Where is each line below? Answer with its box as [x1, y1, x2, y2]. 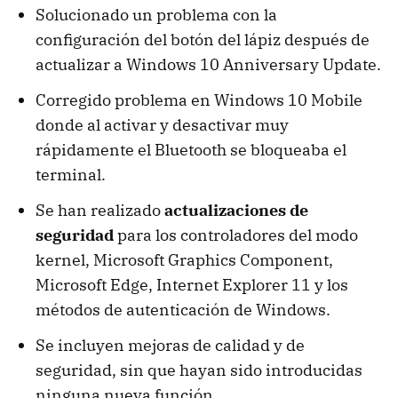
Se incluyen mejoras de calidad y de [36, 334, 305, 355]
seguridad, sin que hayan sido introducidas [36, 359, 362, 380]
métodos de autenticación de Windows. [36, 298, 330, 320]
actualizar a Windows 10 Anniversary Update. [36, 53, 381, 75]
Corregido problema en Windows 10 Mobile [36, 89, 362, 110]
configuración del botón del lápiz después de [36, 28, 370, 50]
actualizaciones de [164, 199, 308, 220]
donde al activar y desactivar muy [36, 114, 289, 135]
